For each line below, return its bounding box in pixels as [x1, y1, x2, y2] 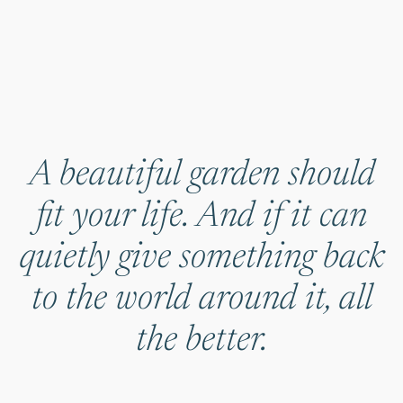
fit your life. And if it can [36, 199, 367, 236]
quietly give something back [19, 240, 384, 277]
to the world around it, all [31, 282, 372, 318]
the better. [135, 323, 268, 360]
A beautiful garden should [28, 157, 375, 194]
